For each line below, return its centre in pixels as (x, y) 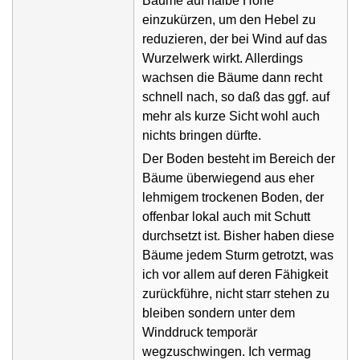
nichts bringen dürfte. (202, 136)
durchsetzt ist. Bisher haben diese (238, 235)
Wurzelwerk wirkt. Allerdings (223, 59)
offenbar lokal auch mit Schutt (226, 216)
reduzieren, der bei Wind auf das (235, 39)
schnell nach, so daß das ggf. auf (236, 97)
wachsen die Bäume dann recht (232, 78)
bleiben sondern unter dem (219, 313)
